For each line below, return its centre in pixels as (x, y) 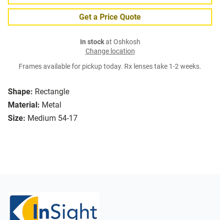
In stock (92, 42)
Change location (110, 52)
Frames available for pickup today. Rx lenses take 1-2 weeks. (110, 67)
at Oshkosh (122, 42)
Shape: (20, 92)
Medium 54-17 (53, 118)
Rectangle (52, 92)
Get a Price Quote (110, 17)
